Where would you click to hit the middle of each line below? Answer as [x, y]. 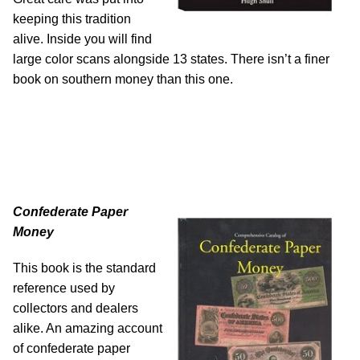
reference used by [64, 288]
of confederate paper [72, 349]
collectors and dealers [76, 309]
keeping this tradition [72, 19]
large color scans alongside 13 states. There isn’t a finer [171, 59]
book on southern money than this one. [123, 80]
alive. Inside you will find [82, 39]
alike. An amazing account [88, 329]
